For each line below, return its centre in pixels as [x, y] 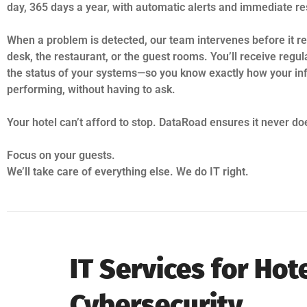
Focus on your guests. [61, 155]
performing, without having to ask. [91, 89]
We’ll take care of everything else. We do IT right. [128, 171]
